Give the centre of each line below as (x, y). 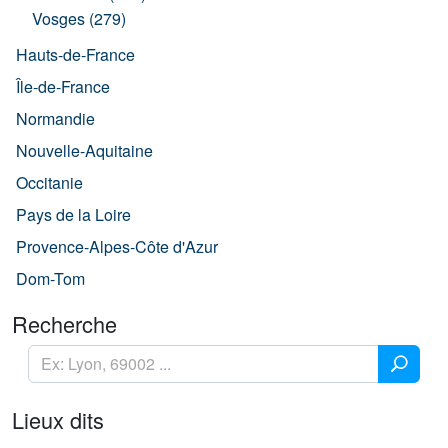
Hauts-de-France (75, 54)
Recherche (64, 323)
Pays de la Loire (73, 214)
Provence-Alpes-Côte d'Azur (117, 246)
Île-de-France (63, 86)
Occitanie (49, 182)
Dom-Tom (50, 278)
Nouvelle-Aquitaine (84, 150)
